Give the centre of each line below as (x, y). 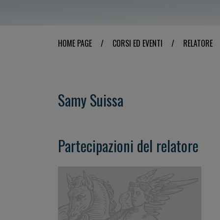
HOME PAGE (75, 43)
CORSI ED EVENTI (137, 43)
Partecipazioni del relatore (128, 146)
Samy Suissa (91, 100)
